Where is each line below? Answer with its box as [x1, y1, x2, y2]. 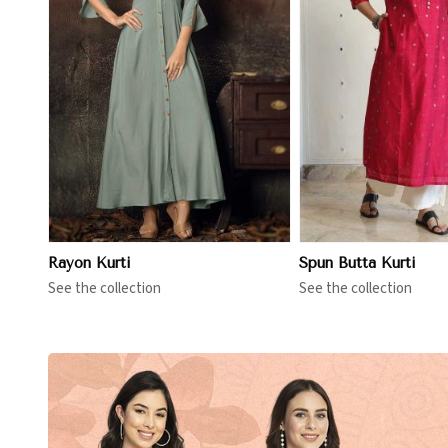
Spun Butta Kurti [299, 254, 417, 273]
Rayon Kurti [48, 254, 131, 273]
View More [148, 53, 226, 69]
